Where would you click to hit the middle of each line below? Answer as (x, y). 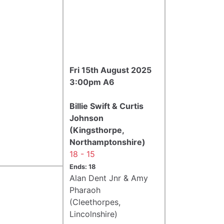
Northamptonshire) (107, 142)
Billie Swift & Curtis (106, 106)
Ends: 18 (82, 166)
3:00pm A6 (92, 82)
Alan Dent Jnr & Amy (109, 178)
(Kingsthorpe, (97, 130)
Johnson (86, 118)
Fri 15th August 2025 (110, 70)
